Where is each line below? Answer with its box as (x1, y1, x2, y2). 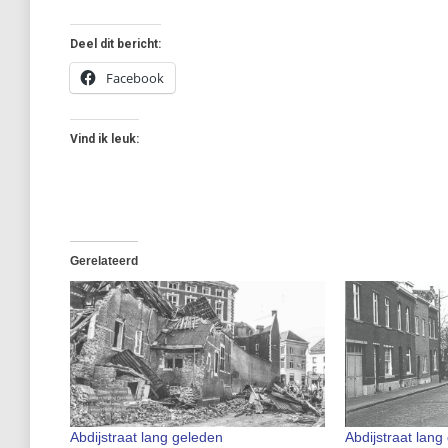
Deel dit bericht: (70, 37, 161, 51)
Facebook (106, 69, 164, 87)
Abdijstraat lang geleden (70, 428, 223, 445)
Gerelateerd (70, 254, 138, 268)
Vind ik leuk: (70, 132, 139, 146)
